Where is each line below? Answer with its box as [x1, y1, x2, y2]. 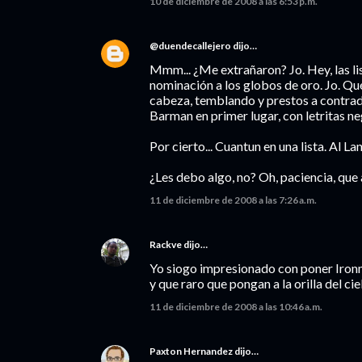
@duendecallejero [149, 40, 231, 52]
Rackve [149, 238, 182, 250]
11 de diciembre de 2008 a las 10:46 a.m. [149, 301, 322, 313]
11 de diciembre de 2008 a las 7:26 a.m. [149, 194, 317, 206]
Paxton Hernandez [149, 345, 233, 357]
